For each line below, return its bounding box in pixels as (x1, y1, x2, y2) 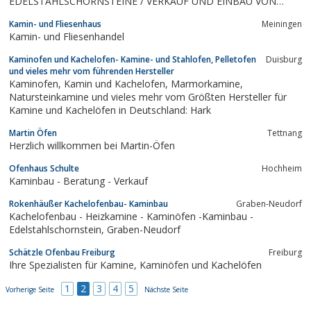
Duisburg (266, 53, 302, 65)
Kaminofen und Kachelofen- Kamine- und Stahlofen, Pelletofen (9, 53, 256, 65)
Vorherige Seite (6, 284, 54, 294)
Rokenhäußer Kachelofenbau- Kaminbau (9, 197, 168, 210)
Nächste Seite (144, 284, 188, 294)
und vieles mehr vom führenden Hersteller (9, 65, 174, 77)
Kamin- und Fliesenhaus (9, 17, 101, 30)
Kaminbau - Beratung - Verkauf (9, 174, 148, 187)
